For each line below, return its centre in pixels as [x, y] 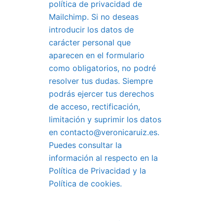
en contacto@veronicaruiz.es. [104, 132]
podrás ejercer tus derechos [101, 94]
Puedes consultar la [85, 145]
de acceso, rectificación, [94, 107]
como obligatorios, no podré [102, 68]
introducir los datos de [91, 30]
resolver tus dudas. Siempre [101, 81]
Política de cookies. [85, 184]
